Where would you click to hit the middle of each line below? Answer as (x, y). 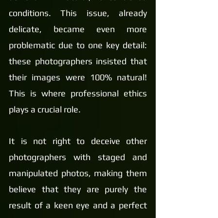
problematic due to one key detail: (78, 45)
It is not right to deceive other (78, 141)
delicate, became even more (78, 29)
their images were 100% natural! (78, 77)
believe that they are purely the (78, 189)
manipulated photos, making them (78, 173)
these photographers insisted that (78, 61)
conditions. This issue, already (78, 13)
